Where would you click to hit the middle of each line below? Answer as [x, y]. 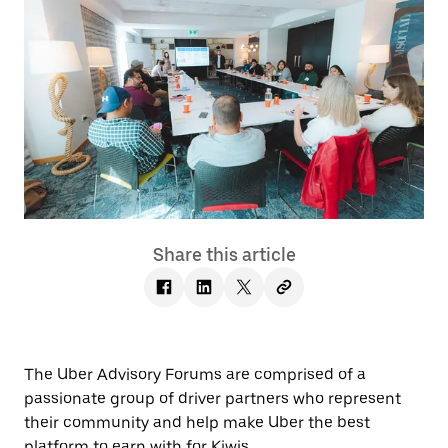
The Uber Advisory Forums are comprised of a [195, 374]
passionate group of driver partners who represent [212, 398]
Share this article [224, 254]
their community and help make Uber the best [197, 422]
